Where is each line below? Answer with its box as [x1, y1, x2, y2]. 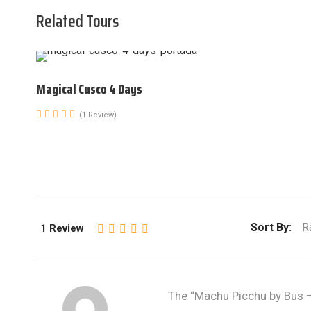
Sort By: [251, 221, 292, 234]
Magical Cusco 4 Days [36, 78, 142, 99]
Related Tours [36, 8, 119, 35]
